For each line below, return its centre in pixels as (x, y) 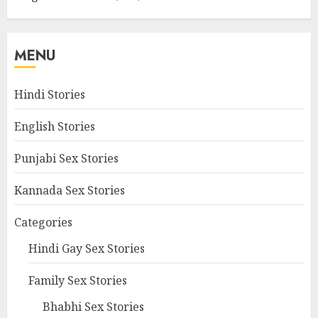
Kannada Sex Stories (70, 190)
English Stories (55, 126)
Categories (43, 222)
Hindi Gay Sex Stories (87, 248)
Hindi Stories (50, 94)
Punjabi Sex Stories (66, 158)
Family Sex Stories (78, 280)
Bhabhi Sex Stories (93, 306)
